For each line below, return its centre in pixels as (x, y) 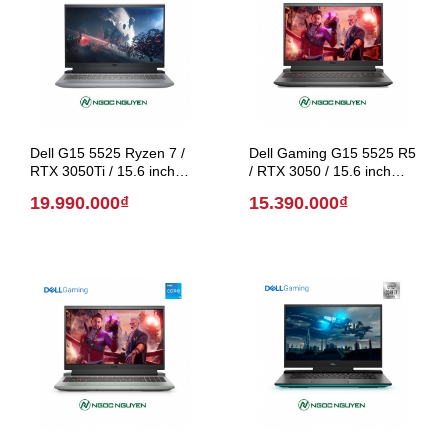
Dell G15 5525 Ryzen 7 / (107, 153)
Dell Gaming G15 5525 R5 (323, 153)
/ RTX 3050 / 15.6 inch (320, 171)
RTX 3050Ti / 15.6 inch (102, 171)
